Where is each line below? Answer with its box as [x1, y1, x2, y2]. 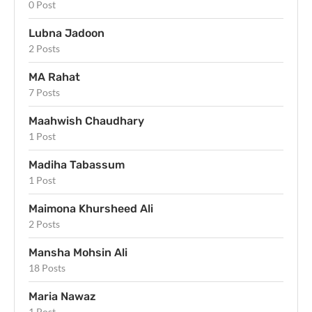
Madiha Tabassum [29, 157, 125, 171]
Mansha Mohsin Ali [29, 245, 127, 259]
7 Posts [29, 86, 60, 98]
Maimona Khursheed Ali [29, 201, 153, 215]
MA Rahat [29, 70, 80, 84]
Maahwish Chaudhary [29, 114, 144, 127]
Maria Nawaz [29, 289, 96, 303]
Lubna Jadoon [29, 26, 104, 40]
